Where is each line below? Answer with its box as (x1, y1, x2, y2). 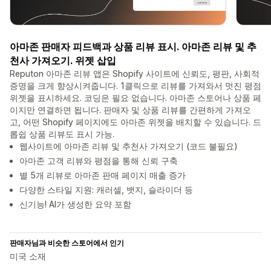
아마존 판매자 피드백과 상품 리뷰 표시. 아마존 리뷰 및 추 (10, 41, 256, 53)
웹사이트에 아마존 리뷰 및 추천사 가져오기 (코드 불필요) (19, 141, 238, 152)
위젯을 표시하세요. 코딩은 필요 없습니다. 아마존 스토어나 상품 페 (10, 93, 261, 103)
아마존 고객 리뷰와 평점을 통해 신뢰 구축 (19, 155, 178, 166)
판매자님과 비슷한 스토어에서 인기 (10, 238, 124, 248)
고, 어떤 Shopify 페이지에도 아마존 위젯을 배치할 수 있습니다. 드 (10, 117, 261, 128)
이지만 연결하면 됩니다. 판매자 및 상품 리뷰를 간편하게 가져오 (10, 105, 251, 116)
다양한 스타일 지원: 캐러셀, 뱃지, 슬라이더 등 (19, 184, 193, 195)
